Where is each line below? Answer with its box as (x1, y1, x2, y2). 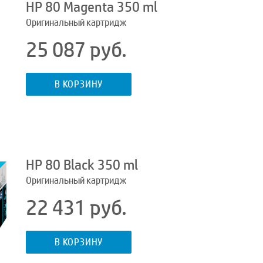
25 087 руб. (26, 36, 127, 63)
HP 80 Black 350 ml (26, 156, 138, 174)
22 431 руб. (26, 194, 127, 221)
